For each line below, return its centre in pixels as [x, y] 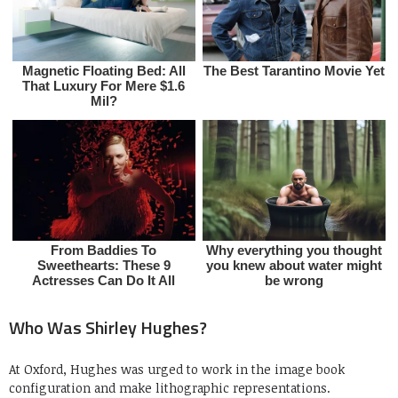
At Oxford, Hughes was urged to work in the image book [177, 369]
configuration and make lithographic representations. [170, 387]
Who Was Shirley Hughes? [108, 327]
